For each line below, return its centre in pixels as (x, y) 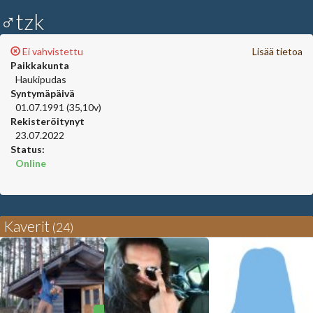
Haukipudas (41, 79)
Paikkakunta (40, 65)
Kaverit (28, 226)
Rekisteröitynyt (48, 121)
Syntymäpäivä (43, 93)
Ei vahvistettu (52, 51)
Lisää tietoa (277, 51)
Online (31, 163)
